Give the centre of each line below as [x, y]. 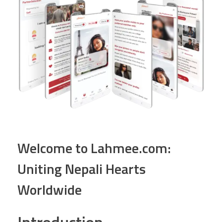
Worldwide [50, 189]
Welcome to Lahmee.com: [94, 148]
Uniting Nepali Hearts [82, 168]
